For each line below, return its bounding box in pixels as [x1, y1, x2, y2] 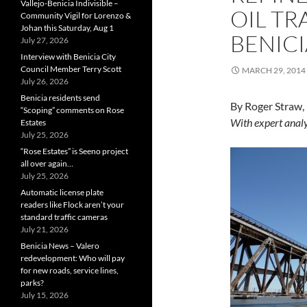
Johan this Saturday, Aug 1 [21, 23, 114, 33]
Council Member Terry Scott [21, 64, 121, 74]
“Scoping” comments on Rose [21, 105, 124, 115]
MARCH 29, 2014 [242, 65, 306, 75]
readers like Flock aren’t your [21, 199, 124, 210]
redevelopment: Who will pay [21, 253, 125, 263]
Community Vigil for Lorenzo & [21, 10, 131, 21]
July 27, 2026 [21, 35, 69, 45]
